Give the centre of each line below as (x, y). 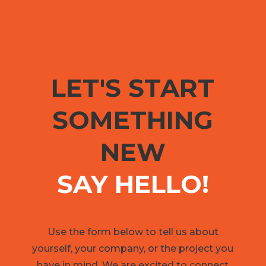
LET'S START (133, 88)
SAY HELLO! (133, 184)
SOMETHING (133, 120)
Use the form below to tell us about (133, 232)
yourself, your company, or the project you (133, 248)
